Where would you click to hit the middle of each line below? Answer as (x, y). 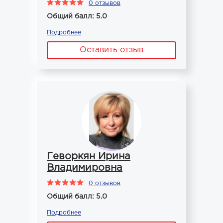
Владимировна (85, 168)
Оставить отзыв (111, 50)
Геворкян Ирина (89, 156)
